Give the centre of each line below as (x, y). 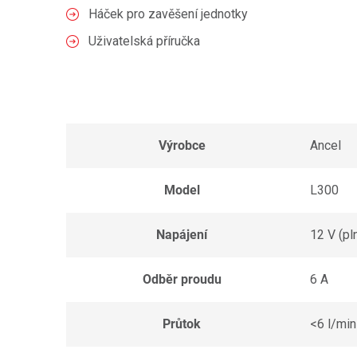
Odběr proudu (182, 279)
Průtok (182, 324)
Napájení (182, 235)
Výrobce (182, 145)
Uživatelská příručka (144, 41)
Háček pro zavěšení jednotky (168, 14)
